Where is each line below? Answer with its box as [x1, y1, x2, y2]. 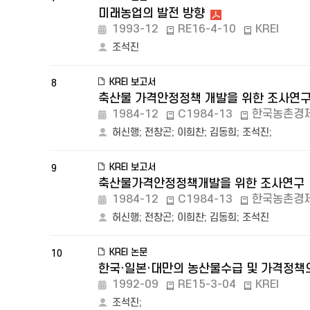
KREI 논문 [109, 247, 147, 257]
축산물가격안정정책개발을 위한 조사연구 [98, 177, 304, 190]
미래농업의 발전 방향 [98, 7, 205, 20]
